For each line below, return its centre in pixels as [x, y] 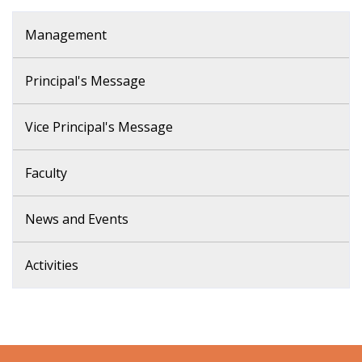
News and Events [77, 219]
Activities [52, 265]
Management [66, 34]
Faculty [46, 173]
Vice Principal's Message [99, 126]
